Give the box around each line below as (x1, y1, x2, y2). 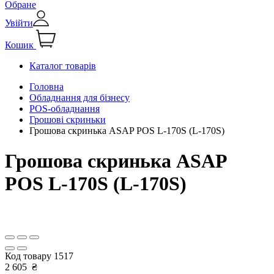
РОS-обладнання (29, 103, 100, 114)
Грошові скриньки (29, 114, 106, 125)
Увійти (5, 18, 33, 29)
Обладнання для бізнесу (29, 92, 130, 103)
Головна (29, 81, 64, 92)
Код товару (5, 251, 54, 262)
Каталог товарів (29, 61, 96, 72)
